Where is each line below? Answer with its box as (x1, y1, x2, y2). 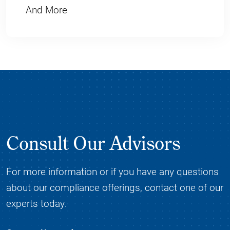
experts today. (6, 197, 67, 210)
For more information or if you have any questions (6, 165, 219, 178)
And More (26, 3, 68, 16)
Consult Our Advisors (6, 130, 180, 155)
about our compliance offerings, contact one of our (6, 181, 223, 194)
